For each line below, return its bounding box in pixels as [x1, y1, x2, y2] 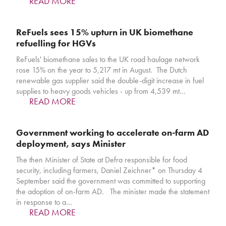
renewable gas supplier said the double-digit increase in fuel [16, 75, 204, 86]
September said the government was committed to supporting [16, 176, 206, 187]
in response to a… [16, 197, 73, 208]
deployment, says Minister [16, 138, 126, 150]
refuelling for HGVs [16, 37, 98, 49]
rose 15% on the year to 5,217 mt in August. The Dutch [16, 65, 188, 76]
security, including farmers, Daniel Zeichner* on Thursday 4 [16, 165, 203, 176]
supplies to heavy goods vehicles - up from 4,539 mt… [16, 86, 186, 97]
